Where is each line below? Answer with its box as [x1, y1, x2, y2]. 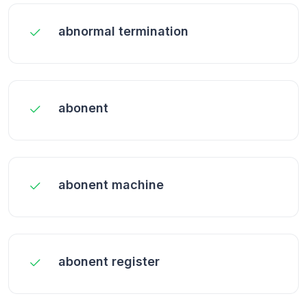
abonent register [58, 254, 160, 269]
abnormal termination [58, 23, 188, 38]
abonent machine [58, 177, 164, 192]
